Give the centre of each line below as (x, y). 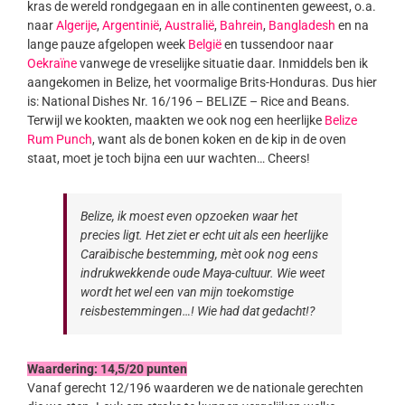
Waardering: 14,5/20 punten (107, 369)
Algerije (76, 26)
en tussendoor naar (277, 45)
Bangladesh (301, 26)
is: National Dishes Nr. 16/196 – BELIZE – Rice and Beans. (188, 102)
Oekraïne (52, 64)
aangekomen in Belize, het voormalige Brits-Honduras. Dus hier (202, 83)
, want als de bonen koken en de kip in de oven (219, 140)
